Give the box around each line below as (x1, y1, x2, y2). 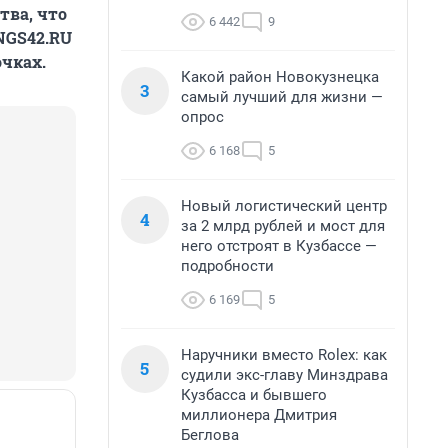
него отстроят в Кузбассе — (181, 237, 377, 255)
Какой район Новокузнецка (181, 68, 379, 86)
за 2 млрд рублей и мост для (181, 217, 385, 235)
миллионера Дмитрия (181, 406, 337, 424)
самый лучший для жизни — (181, 88, 383, 106)
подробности (181, 257, 274, 275)
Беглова (181, 426, 239, 444)
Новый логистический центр (181, 197, 387, 215)
